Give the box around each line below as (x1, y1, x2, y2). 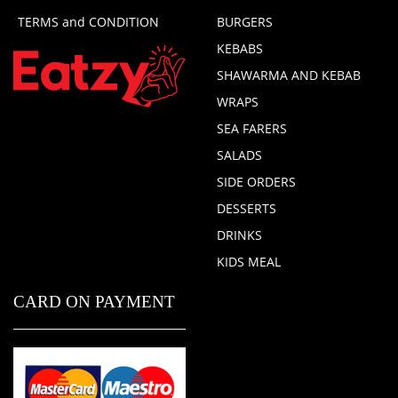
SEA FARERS (217, 120, 287, 138)
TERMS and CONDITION (18, 13, 159, 31)
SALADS (217, 147, 262, 164)
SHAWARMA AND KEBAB (217, 67, 361, 84)
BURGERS (217, 13, 273, 31)
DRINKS (217, 227, 262, 244)
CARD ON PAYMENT (13, 292, 175, 312)
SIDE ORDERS (217, 173, 296, 191)
